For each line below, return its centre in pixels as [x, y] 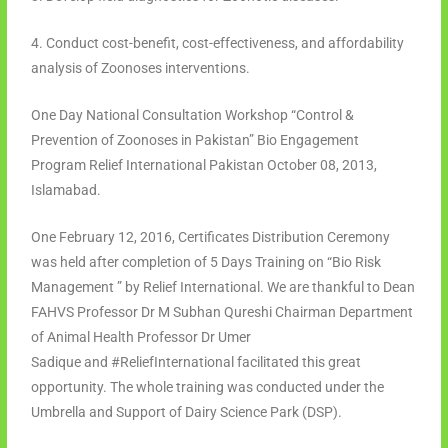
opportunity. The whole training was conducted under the [208, 386]
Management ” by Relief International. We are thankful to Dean [223, 286]
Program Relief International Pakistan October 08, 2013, [204, 164]
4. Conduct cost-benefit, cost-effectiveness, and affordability [218, 42]
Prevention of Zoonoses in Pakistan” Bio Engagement [195, 139]
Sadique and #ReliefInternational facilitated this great [196, 361]
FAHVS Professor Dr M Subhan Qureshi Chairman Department [222, 311]
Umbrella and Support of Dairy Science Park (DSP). [187, 411]
